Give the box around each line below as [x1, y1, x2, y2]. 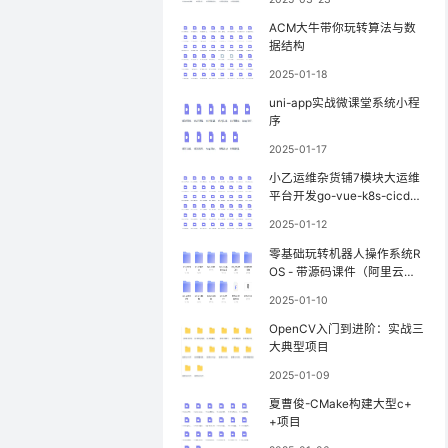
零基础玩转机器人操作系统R [268, 246, 420, 261]
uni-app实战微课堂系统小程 [268, 96, 420, 111]
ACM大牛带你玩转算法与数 [268, 21, 416, 36]
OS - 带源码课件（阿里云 [268, 264, 404, 279]
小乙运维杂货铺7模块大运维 [268, 171, 420, 186]
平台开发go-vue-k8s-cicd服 [268, 189, 422, 204]
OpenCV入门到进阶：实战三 [268, 321, 424, 336]
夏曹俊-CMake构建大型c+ [268, 397, 412, 412]
